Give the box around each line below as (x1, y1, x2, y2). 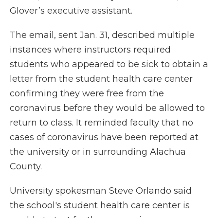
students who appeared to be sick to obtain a (10, 59, 208, 70)
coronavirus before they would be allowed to (10, 103, 205, 114)
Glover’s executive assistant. (10, 5, 132, 17)
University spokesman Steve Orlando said (10, 185, 192, 197)
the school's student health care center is (10, 200, 190, 211)
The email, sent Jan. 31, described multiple (10, 30, 195, 41)
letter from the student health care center (10, 73, 193, 85)
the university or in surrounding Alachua (10, 146, 186, 158)
